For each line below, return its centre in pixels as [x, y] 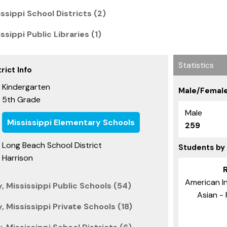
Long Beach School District [52, 145]
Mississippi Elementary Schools [71, 122]
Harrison [17, 158]
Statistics [196, 65]
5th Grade [21, 99]
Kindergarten [26, 87]
